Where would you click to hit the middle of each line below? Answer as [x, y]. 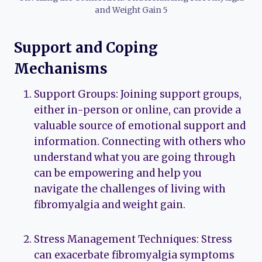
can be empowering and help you [118, 173]
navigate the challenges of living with [130, 189]
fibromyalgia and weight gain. [110, 205]
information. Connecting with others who [140, 142]
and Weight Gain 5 [131, 11]
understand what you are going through [135, 158]
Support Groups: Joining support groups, [138, 94]
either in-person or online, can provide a [137, 110]
